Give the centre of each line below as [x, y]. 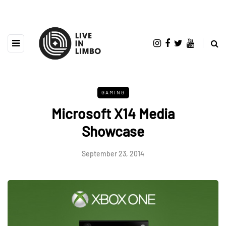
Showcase [113, 131]
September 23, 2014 [113, 153]
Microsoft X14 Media [113, 113]
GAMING [113, 92]
